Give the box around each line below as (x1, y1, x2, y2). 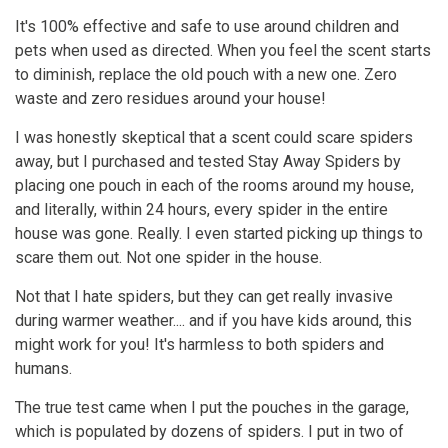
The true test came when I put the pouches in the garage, (15, 397, 409, 417)
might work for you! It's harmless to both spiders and (15, 334, 384, 354)
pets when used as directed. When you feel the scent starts (15, 40, 431, 60)
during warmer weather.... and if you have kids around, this (15, 310, 412, 330)
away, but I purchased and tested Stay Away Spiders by (15, 151, 401, 171)
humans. (15, 358, 72, 378)
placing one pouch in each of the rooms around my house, (15, 175, 414, 195)
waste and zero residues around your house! (15, 88, 326, 108)
